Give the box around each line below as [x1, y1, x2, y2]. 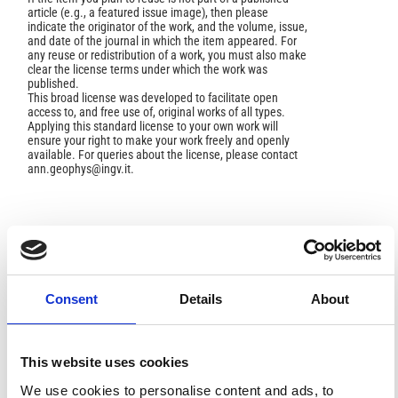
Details [179, 291, 223, 306]
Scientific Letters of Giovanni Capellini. [28, 293, 219, 307]
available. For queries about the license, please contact [28, 147, 298, 162]
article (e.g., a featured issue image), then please [28, 5, 268, 20]
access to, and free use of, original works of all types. [28, 105, 285, 119]
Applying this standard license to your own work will [28, 119, 278, 133]
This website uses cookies [20, 354, 189, 370]
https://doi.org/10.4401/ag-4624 [138, 307, 297, 322]
